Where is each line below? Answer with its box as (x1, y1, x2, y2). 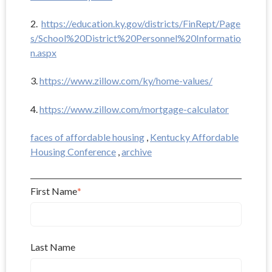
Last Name (30, 241, 75, 253)
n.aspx (30, 46, 56, 58)
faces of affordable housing (30, 131, 144, 143)
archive (121, 146, 152, 158)
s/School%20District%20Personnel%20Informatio (30, 32, 241, 44)
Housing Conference (30, 146, 116, 158)
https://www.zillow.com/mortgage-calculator (39, 103, 229, 115)
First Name (30, 185, 77, 197)
